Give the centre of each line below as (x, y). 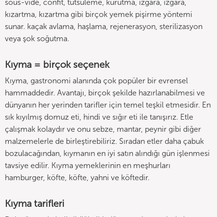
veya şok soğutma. (37, 39)
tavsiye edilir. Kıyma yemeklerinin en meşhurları (88, 165)
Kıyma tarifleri (35, 203)
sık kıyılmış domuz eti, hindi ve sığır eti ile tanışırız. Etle (99, 117)
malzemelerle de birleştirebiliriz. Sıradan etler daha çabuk (104, 141)
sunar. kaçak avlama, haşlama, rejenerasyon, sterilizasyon (104, 26)
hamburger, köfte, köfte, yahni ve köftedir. (77, 178)
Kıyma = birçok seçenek (57, 64)
